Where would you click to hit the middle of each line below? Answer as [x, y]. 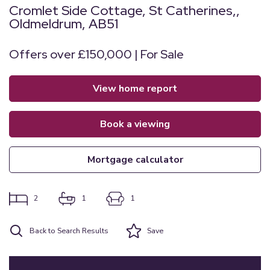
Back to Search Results [69, 231]
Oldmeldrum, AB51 [64, 24]
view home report [138, 89]
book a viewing [138, 124]
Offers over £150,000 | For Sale [96, 54]
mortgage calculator [139, 160]
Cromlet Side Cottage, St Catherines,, [124, 11]
